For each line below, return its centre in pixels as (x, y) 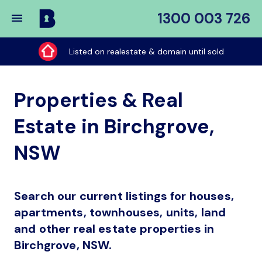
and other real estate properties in (114, 229)
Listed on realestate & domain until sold (146, 51)
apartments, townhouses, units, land (120, 212)
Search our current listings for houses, (124, 196)
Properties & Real (99, 100)
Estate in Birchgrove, (114, 127)
